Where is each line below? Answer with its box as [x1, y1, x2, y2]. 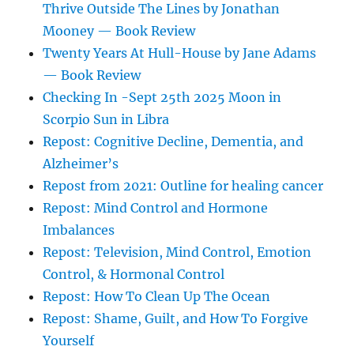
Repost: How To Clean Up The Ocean [43, 288, 271, 305]
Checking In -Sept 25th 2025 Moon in [43, 89, 282, 106]
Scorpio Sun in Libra [43, 111, 170, 128]
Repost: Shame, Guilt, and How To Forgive [43, 311, 309, 327]
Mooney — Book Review [43, 23, 196, 40]
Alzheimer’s [43, 156, 119, 172]
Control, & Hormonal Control [43, 266, 225, 283]
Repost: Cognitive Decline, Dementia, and [43, 134, 304, 150]
